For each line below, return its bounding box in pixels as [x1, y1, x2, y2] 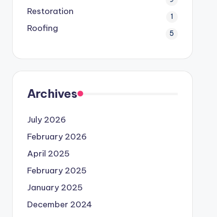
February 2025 [27, 165, 87, 176]
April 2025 [27, 148, 70, 159]
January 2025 [27, 182, 83, 193]
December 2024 [27, 199, 92, 210]
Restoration [27, 6, 74, 16]
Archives [27, 86, 77, 101]
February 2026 [27, 131, 87, 142]
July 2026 [27, 114, 66, 125]
